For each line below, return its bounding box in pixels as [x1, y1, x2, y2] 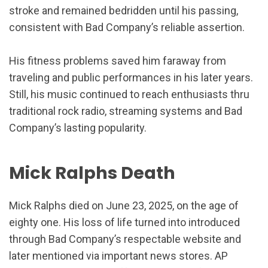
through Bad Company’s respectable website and [9, 232, 241, 245]
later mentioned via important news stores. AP [9, 249, 228, 262]
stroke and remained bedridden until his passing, [9, 4, 238, 17]
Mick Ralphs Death [9, 161, 175, 185]
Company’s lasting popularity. [9, 121, 147, 134]
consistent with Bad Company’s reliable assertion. [9, 20, 245, 33]
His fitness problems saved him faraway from [9, 54, 226, 67]
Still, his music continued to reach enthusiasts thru [9, 87, 249, 100]
